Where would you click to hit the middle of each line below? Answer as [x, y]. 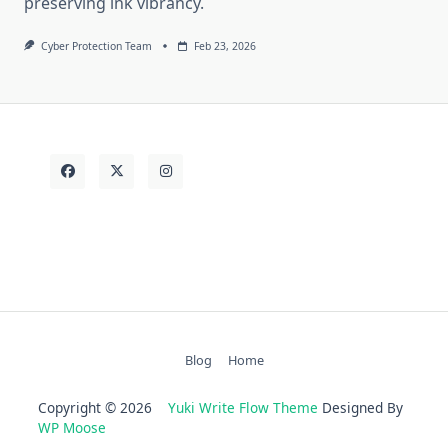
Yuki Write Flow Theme [243, 407]
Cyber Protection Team [96, 45]
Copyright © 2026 [103, 407]
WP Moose [72, 427]
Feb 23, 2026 [224, 45]
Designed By [360, 407]
